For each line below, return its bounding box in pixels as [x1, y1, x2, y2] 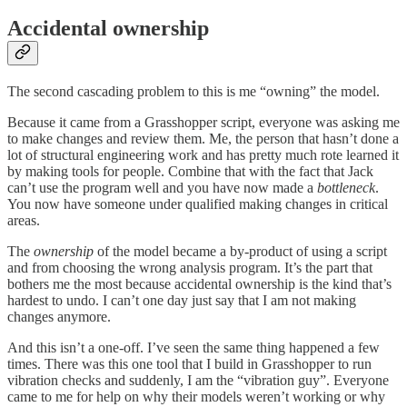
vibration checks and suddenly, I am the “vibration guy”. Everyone [7, 372, 389, 389]
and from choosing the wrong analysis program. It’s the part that [7, 260, 372, 276]
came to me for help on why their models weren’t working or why [7, 389, 385, 405]
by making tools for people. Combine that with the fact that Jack [7, 164, 373, 180]
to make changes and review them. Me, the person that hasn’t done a [7, 131, 399, 147]
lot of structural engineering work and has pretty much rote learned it [7, 147, 399, 164]
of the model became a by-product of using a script [94, 243, 387, 260]
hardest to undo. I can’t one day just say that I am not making [7, 293, 356, 309]
